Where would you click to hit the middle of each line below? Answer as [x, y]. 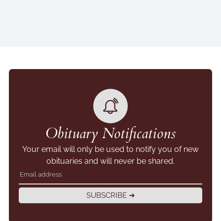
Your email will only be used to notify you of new [110, 149]
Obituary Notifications [110, 133]
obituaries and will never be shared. [110, 161]
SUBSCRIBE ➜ [110, 195]
